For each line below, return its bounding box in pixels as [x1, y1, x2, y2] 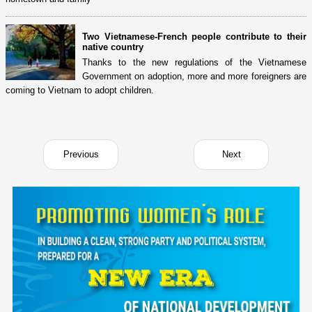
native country [82, 41, 143, 52]
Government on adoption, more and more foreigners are [82, 70, 306, 81]
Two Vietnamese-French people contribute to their [82, 31, 306, 42]
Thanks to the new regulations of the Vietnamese [82, 56, 306, 68]
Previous [63, 148, 99, 159]
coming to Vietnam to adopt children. [6, 84, 154, 95]
